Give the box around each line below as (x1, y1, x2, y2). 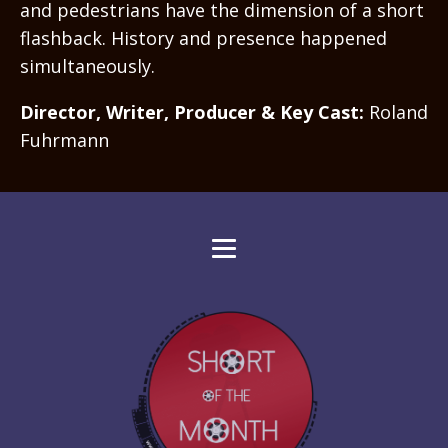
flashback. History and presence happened (20, 26, 387, 50)
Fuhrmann (20, 128, 109, 152)
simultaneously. (20, 54, 155, 78)
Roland (364, 100, 428, 124)
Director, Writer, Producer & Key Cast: (20, 100, 364, 124)
